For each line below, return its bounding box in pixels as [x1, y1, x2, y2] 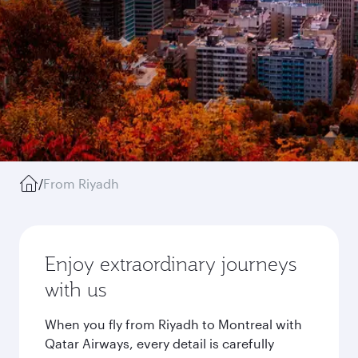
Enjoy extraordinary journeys [45, 251, 296, 276]
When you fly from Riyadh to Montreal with [45, 316, 302, 332]
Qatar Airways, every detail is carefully [45, 336, 274, 351]
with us [45, 276, 106, 302]
